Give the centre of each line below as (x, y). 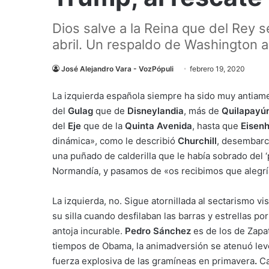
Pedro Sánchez (158, 231)
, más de (203, 111)
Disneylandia (156, 111)
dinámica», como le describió (115, 141)
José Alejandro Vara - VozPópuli (117, 69)
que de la (103, 126)
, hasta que (216, 126)
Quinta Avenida (159, 126)
